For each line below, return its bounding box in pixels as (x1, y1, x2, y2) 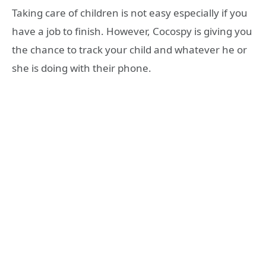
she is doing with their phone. (12, 61, 151, 75)
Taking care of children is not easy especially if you (12, 6, 248, 20)
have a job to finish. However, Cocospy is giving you (12, 24, 252, 38)
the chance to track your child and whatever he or (12, 43, 247, 56)
